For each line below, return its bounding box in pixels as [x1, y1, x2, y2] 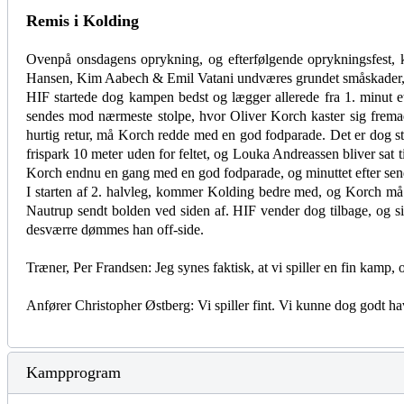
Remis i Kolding [26, 12, 139, 30]
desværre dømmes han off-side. [26, 222, 204, 237]
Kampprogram [26, 363, 121, 381]
